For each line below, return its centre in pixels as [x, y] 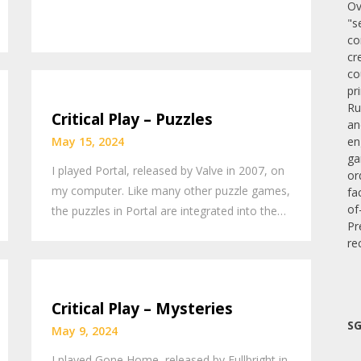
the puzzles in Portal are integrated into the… [169, 211]
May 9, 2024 [85, 330]
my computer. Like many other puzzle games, [171, 191]
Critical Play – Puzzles [133, 120]
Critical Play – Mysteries [143, 308]
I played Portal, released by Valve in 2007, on [168, 171]
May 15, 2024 [88, 142]
